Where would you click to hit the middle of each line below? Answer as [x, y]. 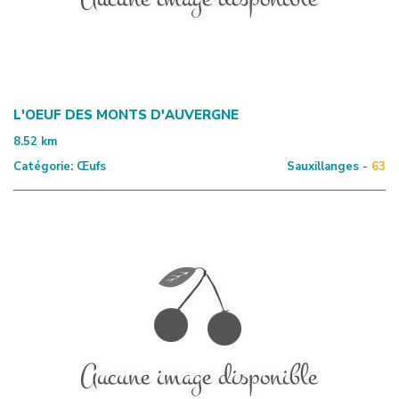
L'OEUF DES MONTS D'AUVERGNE [126, 114]
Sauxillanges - [327, 166]
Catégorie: [43, 166]
